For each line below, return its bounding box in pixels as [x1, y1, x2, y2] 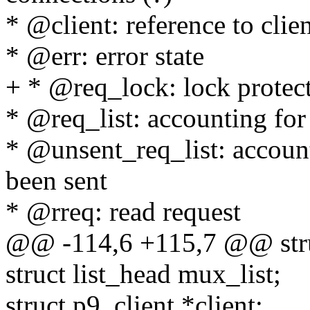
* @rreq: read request [6, 197, 241, 227]
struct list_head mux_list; [6, 259, 281, 289]
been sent [6, 165, 107, 196]
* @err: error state [6, 41, 204, 71]
